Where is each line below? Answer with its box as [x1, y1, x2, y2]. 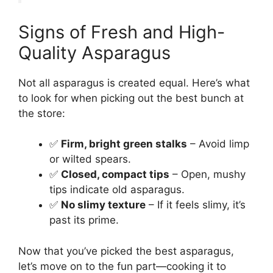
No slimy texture [61, 199, 146, 211]
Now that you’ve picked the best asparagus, [18, 244, 234, 257]
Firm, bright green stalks [61, 138, 187, 151]
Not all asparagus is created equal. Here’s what [18, 76, 250, 89]
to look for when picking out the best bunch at [18, 91, 244, 104]
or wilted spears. [49, 153, 131, 166]
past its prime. [49, 214, 119, 227]
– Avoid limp [187, 138, 249, 151]
